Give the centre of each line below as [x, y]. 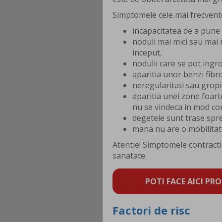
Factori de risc [151, 210]
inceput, [147, 53]
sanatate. [130, 156]
